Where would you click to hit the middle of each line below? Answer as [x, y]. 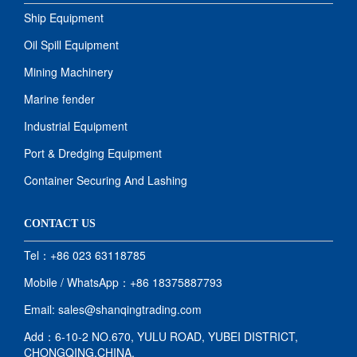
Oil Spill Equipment [71, 45]
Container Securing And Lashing [106, 180]
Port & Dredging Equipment [93, 153]
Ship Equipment [64, 18]
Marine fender [59, 99]
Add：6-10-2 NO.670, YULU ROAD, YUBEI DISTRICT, [161, 336]
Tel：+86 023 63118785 [85, 255]
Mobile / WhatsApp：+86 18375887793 [123, 282]
